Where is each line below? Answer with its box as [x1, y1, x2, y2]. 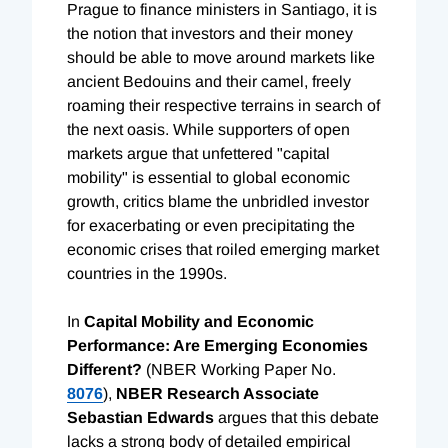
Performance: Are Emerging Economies [67, 336, 368, 354]
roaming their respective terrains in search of [67, 96, 380, 114]
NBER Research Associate [116, 384, 319, 402]
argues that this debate [214, 408, 379, 426]
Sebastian [67, 408, 143, 426]
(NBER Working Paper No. [142, 360, 336, 378]
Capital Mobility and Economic [84, 312, 314, 330]
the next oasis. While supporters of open [67, 120, 350, 138]
